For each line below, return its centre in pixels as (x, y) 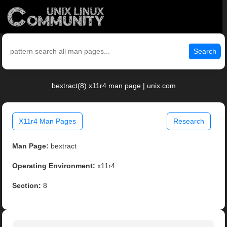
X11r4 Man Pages (48, 121)
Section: (27, 186)
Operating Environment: (54, 166)
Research (188, 121)
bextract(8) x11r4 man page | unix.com (113, 86)
